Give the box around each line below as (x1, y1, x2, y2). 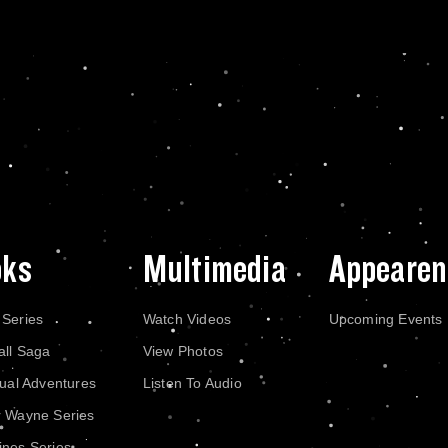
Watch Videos (142, 311, 232, 327)
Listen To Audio (142, 375, 242, 391)
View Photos (142, 343, 223, 359)
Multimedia (142, 248, 286, 291)
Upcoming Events (328, 311, 443, 327)
